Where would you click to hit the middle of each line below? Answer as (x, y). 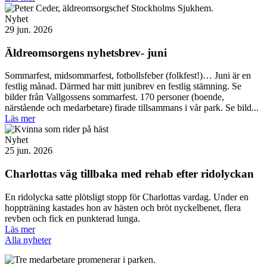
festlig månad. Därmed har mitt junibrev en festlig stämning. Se (123, 86)
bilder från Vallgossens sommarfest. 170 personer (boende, (114, 97)
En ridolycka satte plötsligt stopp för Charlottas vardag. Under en (127, 197)
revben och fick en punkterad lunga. (72, 218)
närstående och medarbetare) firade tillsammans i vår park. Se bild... (132, 108)
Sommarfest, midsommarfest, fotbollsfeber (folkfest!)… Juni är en (128, 76)
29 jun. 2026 (29, 30)
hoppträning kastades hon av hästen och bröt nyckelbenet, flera (123, 207)
